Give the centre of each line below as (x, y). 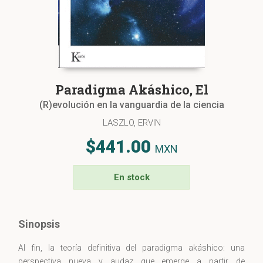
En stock (131, 178)
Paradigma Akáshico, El (131, 90)
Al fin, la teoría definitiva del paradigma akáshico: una (131, 248)
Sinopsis (39, 224)
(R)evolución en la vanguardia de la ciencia (131, 105)
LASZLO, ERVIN (131, 123)
